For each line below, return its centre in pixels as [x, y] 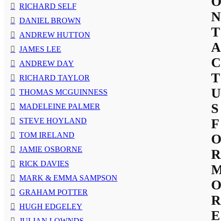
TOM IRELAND [47, 135]
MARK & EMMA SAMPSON [68, 178]
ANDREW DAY [47, 64]
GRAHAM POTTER [54, 192]
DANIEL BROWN [50, 21]
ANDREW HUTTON [55, 35]
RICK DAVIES [44, 164]
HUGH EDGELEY [51, 207]
